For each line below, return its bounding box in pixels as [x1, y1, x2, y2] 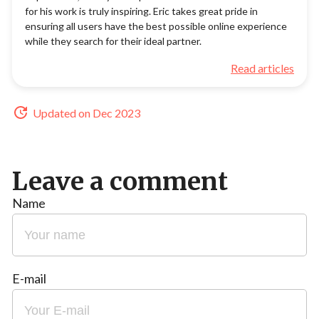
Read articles [231, 61, 294, 75]
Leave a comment [12, 166, 228, 198]
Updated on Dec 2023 [33, 105, 140, 120]
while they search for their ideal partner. [25, 35, 202, 48]
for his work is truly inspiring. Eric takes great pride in [25, 5, 258, 18]
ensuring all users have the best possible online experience [25, 20, 287, 33]
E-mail [12, 271, 46, 287]
